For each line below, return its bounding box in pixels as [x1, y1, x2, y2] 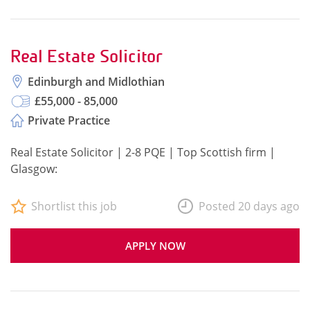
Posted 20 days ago [199, 199, 300, 214]
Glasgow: [10, 161, 57, 176]
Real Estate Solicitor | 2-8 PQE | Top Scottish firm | [10, 145, 275, 160]
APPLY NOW [125, 239, 185, 253]
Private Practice [28, 113, 110, 128]
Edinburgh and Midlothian [28, 74, 165, 89]
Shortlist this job [31, 199, 117, 214]
